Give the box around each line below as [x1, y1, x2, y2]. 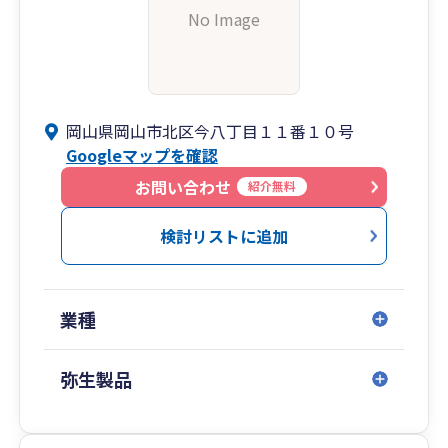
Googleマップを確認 [66, 142, 219, 167]
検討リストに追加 [160, 223, 288, 248]
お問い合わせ [135, 174, 231, 199]
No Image [188, 6, 260, 31]
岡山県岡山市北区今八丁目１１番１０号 [66, 118, 355, 143]
